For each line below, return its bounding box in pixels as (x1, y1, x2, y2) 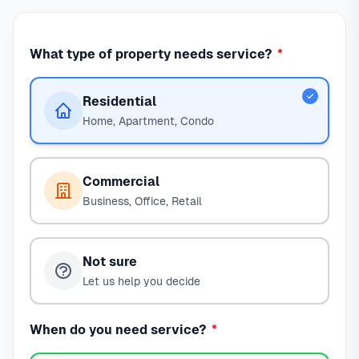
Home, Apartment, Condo (83, 114, 214, 127)
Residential (83, 93, 156, 109)
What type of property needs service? (30, 46, 276, 63)
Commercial (83, 173, 159, 189)
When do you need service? (30, 322, 210, 338)
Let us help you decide (83, 274, 200, 288)
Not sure (83, 253, 137, 269)
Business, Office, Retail (83, 194, 202, 208)
